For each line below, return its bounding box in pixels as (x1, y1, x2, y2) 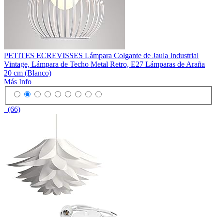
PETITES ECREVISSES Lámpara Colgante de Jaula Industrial (4, 51, 199, 60)
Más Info (4, 77, 31, 86)
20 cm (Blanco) (4, 68, 51, 77)
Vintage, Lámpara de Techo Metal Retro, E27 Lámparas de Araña (4, 60, 205, 68)
